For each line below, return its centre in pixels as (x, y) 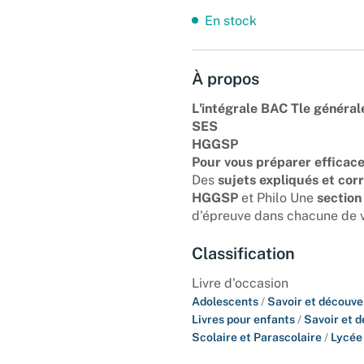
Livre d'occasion (240, 283)
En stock (231, 20)
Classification (243, 253)
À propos (225, 78)
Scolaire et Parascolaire (258, 337)
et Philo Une (277, 197)
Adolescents (226, 301)
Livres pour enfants (245, 319)
